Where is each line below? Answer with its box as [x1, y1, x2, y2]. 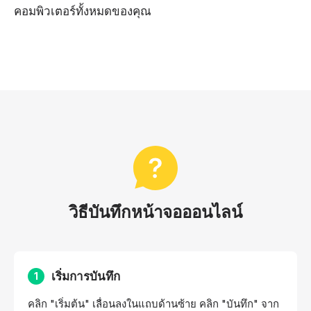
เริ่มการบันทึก [51, 269, 120, 283]
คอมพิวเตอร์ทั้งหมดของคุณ [14, 3, 151, 18]
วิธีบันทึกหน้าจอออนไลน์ [69, 201, 242, 222]
